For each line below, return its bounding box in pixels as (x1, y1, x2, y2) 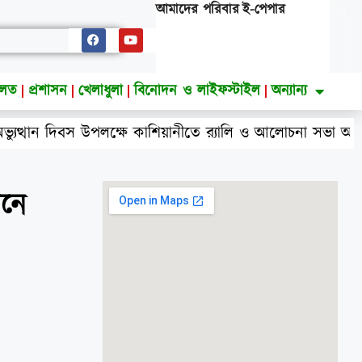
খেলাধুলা (78, 81, 124, 101)
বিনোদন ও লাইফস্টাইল (134, 81, 261, 101)
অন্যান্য (271, 81, 308, 101)
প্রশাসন (28, 81, 68, 101)
